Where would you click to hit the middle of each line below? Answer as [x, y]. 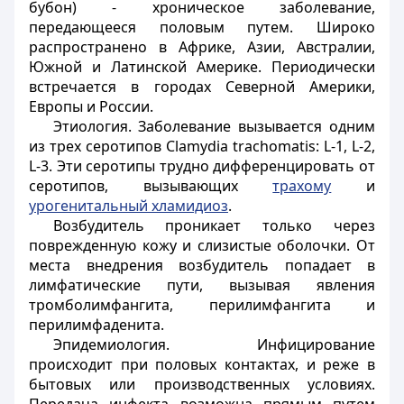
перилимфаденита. [96, 325]
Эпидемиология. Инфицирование [214, 344]
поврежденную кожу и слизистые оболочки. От [202, 245]
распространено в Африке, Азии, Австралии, [202, 47]
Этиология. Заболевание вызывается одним [214, 126]
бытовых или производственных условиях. [202, 384]
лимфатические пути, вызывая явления [202, 285]
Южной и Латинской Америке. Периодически [202, 67]
